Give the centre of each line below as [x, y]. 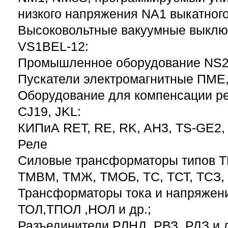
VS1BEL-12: [53, 47]
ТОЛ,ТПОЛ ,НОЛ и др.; [84, 210]
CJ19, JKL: [49, 112]
